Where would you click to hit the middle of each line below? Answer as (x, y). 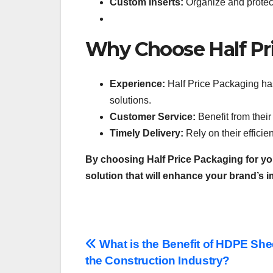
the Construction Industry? (158, 260)
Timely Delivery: (147, 133)
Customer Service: (153, 116)
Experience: (137, 83)
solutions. (130, 100)
